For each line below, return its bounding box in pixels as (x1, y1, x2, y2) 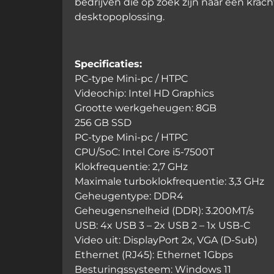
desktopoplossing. (75, 10, 165, 23)
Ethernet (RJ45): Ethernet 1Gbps (75, 248, 233, 261)
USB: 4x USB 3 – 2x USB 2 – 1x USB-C (75, 219, 250, 231)
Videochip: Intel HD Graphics (75, 87, 214, 99)
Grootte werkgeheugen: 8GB (75, 102, 217, 114)
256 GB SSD (75, 116, 131, 128)
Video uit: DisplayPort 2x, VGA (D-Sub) (75, 234, 257, 246)
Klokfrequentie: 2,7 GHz (75, 160, 188, 172)
